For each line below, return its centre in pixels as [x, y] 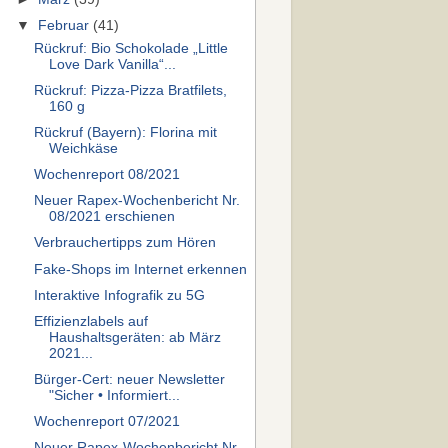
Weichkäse [83, 148]
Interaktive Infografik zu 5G [119, 295]
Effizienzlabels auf [90, 321]
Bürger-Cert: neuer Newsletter [129, 379]
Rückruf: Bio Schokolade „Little [130, 48]
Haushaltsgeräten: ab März [134, 337]
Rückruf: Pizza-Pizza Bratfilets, [130, 90]
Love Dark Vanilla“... [112, 64]
